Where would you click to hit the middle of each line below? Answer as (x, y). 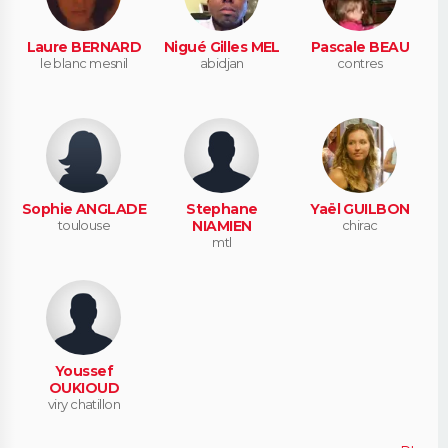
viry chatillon (84, 403)
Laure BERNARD (84, 47)
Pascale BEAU (359, 47)
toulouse (84, 224)
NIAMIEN (222, 225)
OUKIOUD (84, 387)
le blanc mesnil (84, 63)
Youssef (84, 370)
